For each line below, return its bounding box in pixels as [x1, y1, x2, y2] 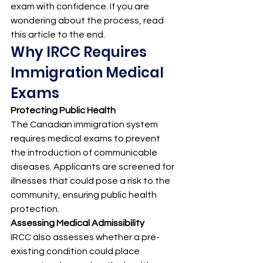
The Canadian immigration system [11, 120, 160, 130]
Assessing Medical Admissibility [11, 218, 144, 228]
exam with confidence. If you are [11, 2, 151, 12]
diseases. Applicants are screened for [11, 162, 176, 172]
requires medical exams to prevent [11, 134, 162, 144]
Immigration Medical [11, 63, 167, 83]
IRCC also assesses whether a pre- [11, 232, 160, 242]
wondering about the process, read [11, 16, 166, 26]
